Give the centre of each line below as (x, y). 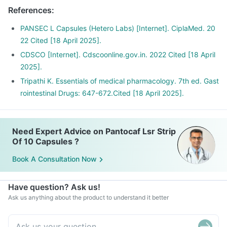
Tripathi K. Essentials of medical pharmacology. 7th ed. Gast (120, 81)
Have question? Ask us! (54, 187)
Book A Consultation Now (54, 159)
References (30, 10)
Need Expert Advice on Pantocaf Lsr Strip (94, 131)
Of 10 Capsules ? (46, 141)
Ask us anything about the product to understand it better (88, 197)
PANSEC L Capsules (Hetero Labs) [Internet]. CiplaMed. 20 (118, 28)
